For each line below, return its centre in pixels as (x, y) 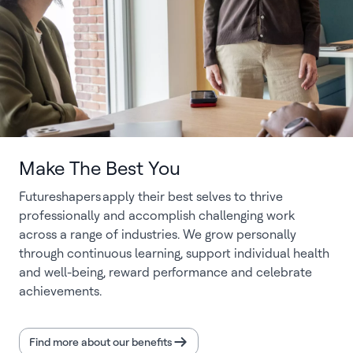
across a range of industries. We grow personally (158, 234)
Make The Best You (100, 168)
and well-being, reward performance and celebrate (165, 272)
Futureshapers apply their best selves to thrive (151, 197)
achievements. (60, 291)
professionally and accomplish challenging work (157, 216)
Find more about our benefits (101, 342)
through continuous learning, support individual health (174, 253)
